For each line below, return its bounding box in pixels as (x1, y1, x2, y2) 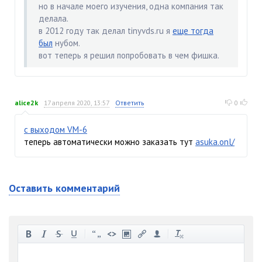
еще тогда (173, 25, 213, 36)
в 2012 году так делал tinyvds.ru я (39, 25, 173, 36)
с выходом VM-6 (24, 123, 87, 135)
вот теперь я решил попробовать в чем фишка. (39, 49, 219, 61)
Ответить (115, 98, 144, 107)
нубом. (53, 37, 80, 49)
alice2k (15, 98, 38, 107)
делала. (39, 12, 68, 24)
